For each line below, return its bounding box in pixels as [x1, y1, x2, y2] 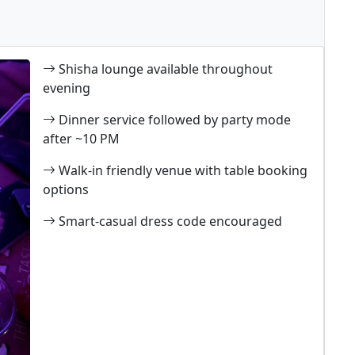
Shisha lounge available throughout [59, 59, 273, 78]
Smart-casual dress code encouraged [59, 212, 282, 230]
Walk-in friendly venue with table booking [59, 161, 307, 179]
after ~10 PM [43, 129, 120, 147]
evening [43, 78, 90, 97]
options [43, 180, 89, 198]
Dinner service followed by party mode [59, 110, 291, 128]
